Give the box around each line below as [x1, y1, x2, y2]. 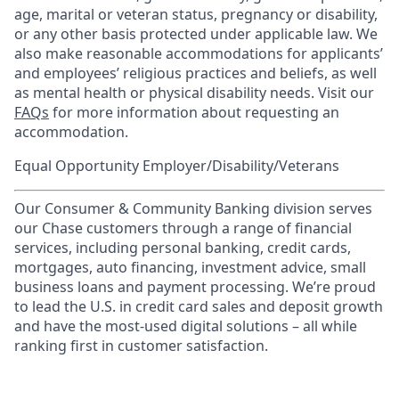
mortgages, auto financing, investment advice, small [14, 257, 366, 277]
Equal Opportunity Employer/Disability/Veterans [14, 156, 339, 175]
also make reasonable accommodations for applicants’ [14, 44, 383, 63]
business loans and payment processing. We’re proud [14, 277, 376, 297]
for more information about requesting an [49, 102, 339, 122]
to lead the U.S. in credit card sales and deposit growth [14, 297, 383, 316]
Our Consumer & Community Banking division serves [14, 199, 372, 218]
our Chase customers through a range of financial [14, 218, 352, 238]
